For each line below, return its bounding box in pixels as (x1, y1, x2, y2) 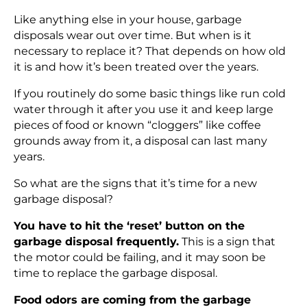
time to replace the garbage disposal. (14, 267, 217, 280)
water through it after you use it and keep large (14, 103, 273, 116)
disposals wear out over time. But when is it (14, 29, 251, 42)
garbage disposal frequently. (14, 235, 179, 248)
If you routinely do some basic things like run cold (14, 87, 286, 100)
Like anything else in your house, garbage (14, 13, 242, 26)
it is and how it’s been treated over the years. (14, 60, 258, 73)
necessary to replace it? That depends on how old (14, 45, 286, 58)
